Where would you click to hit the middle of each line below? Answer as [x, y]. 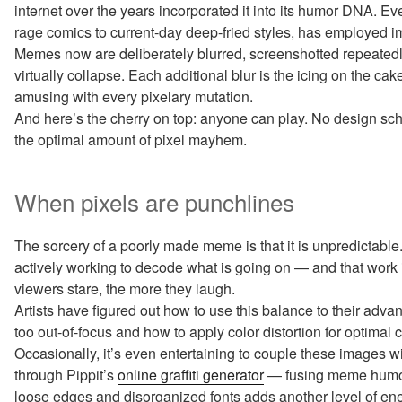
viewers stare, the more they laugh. [125, 289]
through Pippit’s [66, 375]
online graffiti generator [191, 375]
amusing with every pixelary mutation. [134, 96]
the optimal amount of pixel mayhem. [131, 139]
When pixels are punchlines [154, 201]
